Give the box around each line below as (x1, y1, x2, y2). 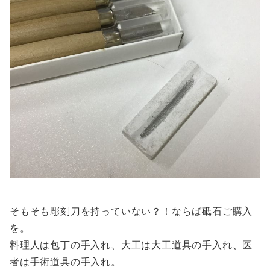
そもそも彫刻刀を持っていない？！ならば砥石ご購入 (10, 204, 253, 217)
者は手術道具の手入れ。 (10, 255, 121, 268)
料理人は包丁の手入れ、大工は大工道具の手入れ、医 (10, 238, 253, 251)
